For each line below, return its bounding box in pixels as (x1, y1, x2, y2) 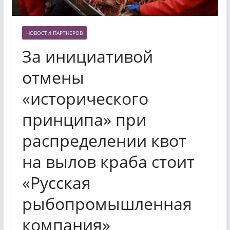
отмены (22, 66, 84, 89)
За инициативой (22, 45, 153, 68)
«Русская (22, 171, 91, 194)
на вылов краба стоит (22, 150, 195, 173)
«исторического (22, 87, 148, 110)
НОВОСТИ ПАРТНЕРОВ (26, 29, 83, 37)
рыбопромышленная (22, 193, 192, 215)
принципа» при (22, 108, 146, 131)
